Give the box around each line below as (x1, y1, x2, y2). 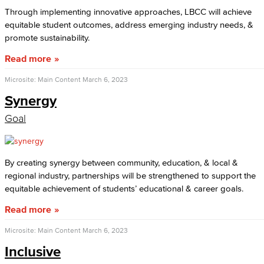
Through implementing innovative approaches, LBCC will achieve (5, 6, 252, 16)
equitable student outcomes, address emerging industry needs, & (5, 19, 253, 29)
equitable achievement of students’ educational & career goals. (5, 183, 243, 193)
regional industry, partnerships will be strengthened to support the (5, 170, 256, 180)
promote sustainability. (5, 32, 90, 42)
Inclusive (5, 243, 61, 259)
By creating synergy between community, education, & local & (5, 157, 238, 167)
